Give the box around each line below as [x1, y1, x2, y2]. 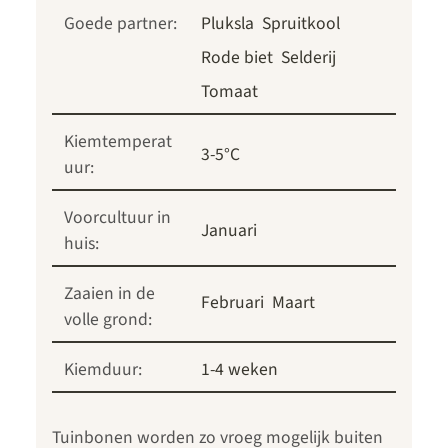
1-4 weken [201, 357, 278, 383]
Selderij [281, 45, 336, 71]
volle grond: [64, 307, 152, 333]
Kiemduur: [64, 357, 142, 383]
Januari [201, 218, 257, 244]
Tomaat [201, 79, 258, 105]
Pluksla [201, 11, 254, 37]
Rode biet [201, 45, 273, 71]
